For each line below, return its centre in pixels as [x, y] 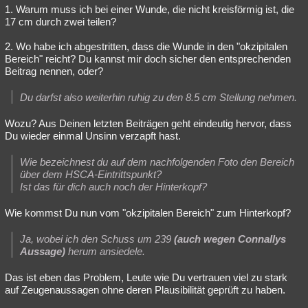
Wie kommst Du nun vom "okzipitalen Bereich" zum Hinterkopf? [148, 212]
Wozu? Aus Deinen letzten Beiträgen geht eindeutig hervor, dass [148, 123]
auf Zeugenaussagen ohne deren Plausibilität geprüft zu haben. [145, 289]
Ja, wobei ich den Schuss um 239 [97, 239]
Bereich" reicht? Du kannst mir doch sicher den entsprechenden [148, 58]
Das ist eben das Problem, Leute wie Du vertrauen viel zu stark [146, 277]
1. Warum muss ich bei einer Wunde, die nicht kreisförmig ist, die [150, 9]
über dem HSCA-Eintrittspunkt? [91, 174]
